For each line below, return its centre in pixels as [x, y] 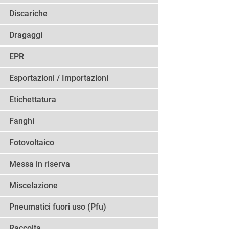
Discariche [28, 14]
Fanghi [22, 121]
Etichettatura [33, 100]
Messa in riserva [40, 164]
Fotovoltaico [32, 143]
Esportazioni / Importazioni [59, 78]
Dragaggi [26, 35]
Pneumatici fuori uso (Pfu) [58, 207]
